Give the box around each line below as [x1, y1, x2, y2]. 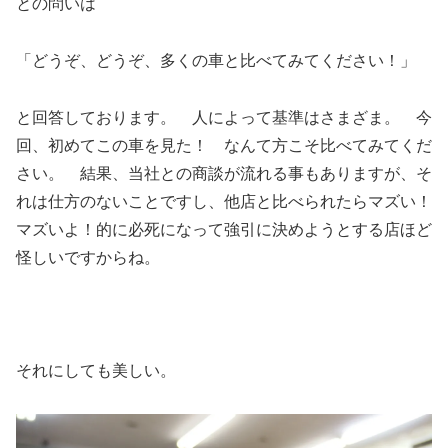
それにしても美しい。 [16, 362, 176, 380]
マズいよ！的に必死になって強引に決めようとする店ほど [16, 220, 432, 238]
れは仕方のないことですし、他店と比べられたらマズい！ [16, 192, 432, 210]
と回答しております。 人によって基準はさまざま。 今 [16, 108, 432, 126]
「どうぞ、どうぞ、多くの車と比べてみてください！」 [16, 51, 416, 69]
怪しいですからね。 [16, 248, 176, 266]
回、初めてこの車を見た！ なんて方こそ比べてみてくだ [16, 136, 432, 154]
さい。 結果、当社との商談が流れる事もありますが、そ [16, 164, 432, 182]
